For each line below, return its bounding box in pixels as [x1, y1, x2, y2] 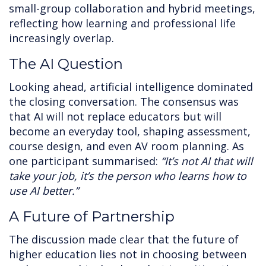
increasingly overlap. [9, 31, 114, 46]
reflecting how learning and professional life [9, 16, 236, 31]
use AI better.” [9, 183, 78, 198]
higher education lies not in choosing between [9, 247, 246, 262]
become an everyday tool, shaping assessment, [9, 124, 251, 139]
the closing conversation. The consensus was [9, 94, 239, 109]
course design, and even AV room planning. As [9, 139, 244, 154]
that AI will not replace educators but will [9, 109, 221, 124]
